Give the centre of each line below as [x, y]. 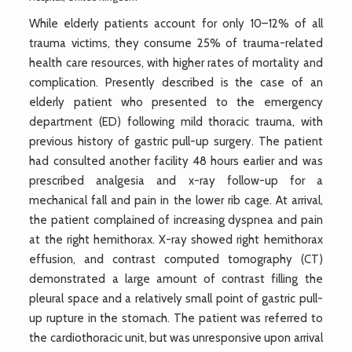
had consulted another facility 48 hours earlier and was [176, 161]
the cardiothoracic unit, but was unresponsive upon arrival [176, 337]
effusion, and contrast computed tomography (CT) [176, 259]
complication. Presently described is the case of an [176, 82]
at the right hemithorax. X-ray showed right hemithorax [176, 239]
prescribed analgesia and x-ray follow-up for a [176, 180]
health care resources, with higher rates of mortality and [176, 62]
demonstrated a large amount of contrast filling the [176, 279]
